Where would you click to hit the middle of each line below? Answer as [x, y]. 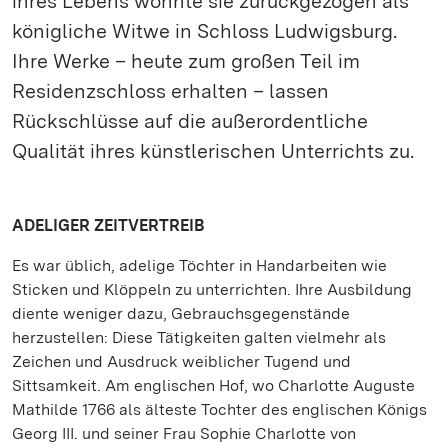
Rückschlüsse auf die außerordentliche [190, 121]
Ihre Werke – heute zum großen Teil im [186, 61]
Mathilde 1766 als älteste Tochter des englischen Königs [219, 409]
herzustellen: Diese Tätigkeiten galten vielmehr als [199, 337]
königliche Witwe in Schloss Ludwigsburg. [204, 31]
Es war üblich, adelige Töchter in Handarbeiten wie [199, 265]
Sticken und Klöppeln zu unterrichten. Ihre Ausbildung [212, 289]
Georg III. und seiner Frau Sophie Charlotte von [184, 433]
